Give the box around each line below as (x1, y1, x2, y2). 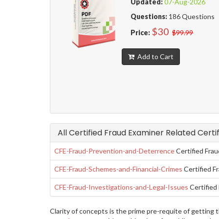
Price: (131, 28, 151, 37)
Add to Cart (134, 52, 174, 61)
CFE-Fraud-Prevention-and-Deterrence (54, 147, 175, 155)
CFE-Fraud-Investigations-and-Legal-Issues (54, 183, 188, 192)
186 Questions (167, 12, 215, 21)
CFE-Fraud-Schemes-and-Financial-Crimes (54, 165, 182, 174)
